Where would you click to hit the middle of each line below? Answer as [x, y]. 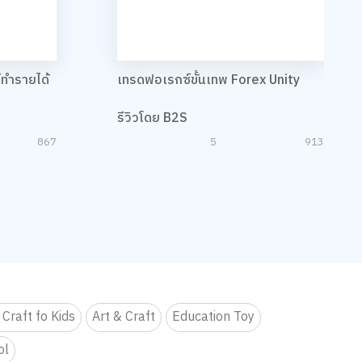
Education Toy [214, 318]
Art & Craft [124, 318]
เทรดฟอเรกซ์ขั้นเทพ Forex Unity [208, 80]
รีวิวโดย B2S [152, 118]
